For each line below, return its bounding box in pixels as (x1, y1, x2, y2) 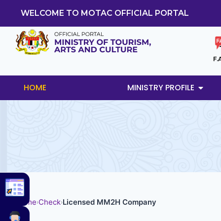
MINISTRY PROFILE (127, 81, 194, 93)
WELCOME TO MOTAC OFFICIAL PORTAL (21, 8, 189, 18)
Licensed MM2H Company (63, 197, 156, 207)
